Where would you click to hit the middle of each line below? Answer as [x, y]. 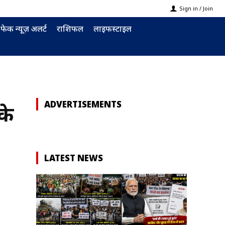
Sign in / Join [196, 8]
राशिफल [70, 29]
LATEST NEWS [74, 158]
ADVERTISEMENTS [83, 104]
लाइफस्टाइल [113, 29]
